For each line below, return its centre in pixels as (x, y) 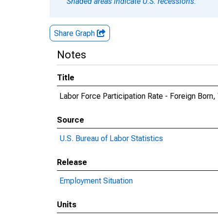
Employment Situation (96, 181)
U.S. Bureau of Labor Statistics (111, 138)
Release (72, 162)
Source (71, 120)
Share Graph (75, 33)
